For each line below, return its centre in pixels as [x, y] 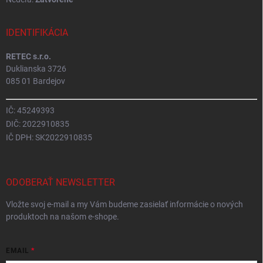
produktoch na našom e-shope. [63, 217]
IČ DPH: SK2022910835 [49, 138]
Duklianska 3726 [36, 69]
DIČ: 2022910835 [38, 124]
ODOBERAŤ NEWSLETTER [60, 183]
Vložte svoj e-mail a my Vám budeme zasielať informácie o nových [124, 205]
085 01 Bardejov [36, 81]
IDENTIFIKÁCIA [37, 33]
